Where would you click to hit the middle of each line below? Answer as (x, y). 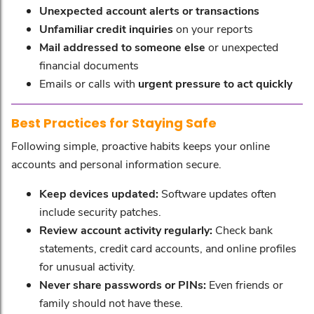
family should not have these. (111, 302)
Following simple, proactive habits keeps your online (141, 145)
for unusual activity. (87, 266)
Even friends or (245, 284)
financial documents (89, 65)
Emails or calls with (89, 83)
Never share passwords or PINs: (123, 284)
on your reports (213, 28)
